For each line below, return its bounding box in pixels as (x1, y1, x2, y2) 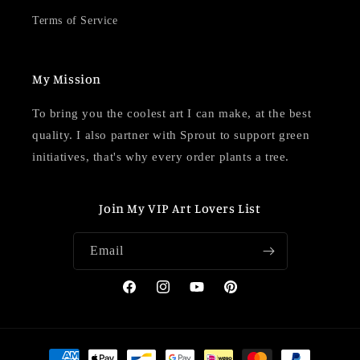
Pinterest (222, 289, 266, 302)
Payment (27, 344, 75, 358)
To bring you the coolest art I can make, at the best (32, 107, 312, 121)
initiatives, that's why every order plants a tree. (32, 150, 290, 164)
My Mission (32, 71, 101, 88)
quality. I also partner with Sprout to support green (32, 129, 310, 142)
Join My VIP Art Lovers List (99, 200, 261, 217)
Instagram (154, 289, 204, 302)
